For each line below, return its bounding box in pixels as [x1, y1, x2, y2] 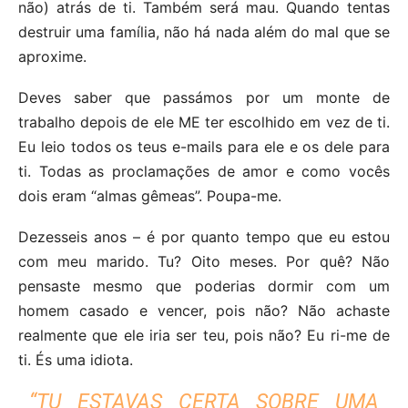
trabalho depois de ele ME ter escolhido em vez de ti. [18, 112, 390, 131]
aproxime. [18, 46, 87, 66]
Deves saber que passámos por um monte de [18, 87, 390, 107]
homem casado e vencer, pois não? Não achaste [18, 301, 390, 320]
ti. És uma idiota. [18, 350, 133, 369]
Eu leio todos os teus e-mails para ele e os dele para [18, 137, 390, 156]
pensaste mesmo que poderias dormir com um [18, 276, 390, 295]
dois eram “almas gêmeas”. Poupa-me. [18, 186, 281, 205]
